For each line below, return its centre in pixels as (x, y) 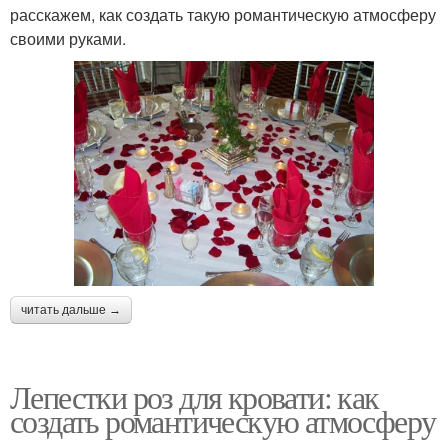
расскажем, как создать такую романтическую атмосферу (223, 14)
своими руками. (68, 38)
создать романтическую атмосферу (223, 421)
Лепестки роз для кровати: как (194, 397)
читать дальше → (71, 310)
